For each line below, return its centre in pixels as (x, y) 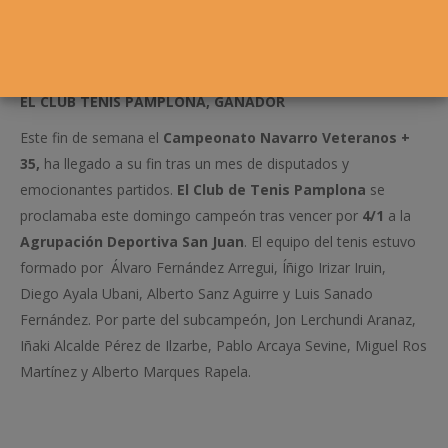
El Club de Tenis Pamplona (271, 189)
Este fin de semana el (91, 137)
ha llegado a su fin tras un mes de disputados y (196, 163)
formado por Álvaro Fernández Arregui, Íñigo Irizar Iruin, (203, 267)
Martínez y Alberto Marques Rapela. (135, 371)
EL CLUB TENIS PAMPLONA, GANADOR (152, 101)
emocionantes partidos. (98, 189)
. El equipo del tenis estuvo (330, 241)
